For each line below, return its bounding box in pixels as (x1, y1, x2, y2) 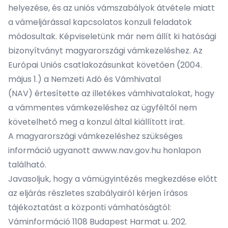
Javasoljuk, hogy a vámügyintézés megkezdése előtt (8, 173, 217, 185)
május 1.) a (8, 73, 51, 85)
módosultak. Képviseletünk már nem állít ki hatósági (8, 31, 216, 42)
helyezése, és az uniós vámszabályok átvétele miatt (8, 2, 215, 14)
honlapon (161, 145, 201, 156)
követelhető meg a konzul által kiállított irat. (8, 116, 185, 128)
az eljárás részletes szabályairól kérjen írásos (8, 187, 188, 199)
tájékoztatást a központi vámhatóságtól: (8, 202, 171, 213)
